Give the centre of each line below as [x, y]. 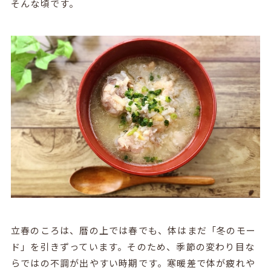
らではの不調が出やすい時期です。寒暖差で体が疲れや [133, 263]
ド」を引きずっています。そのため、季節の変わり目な [132, 246]
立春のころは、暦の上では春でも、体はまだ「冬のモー [133, 230]
